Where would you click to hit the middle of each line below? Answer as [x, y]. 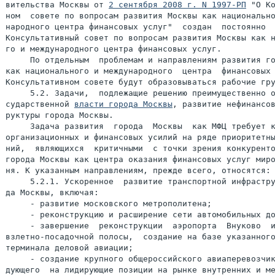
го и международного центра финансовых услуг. [114, 49]
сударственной [40, 104]
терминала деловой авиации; [69, 248]
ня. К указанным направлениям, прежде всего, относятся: [138, 170]
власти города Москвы [123, 104]
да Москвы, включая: [52, 192]
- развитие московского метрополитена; [109, 203]
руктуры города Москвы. [60, 115]
